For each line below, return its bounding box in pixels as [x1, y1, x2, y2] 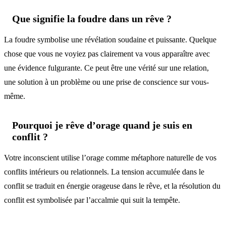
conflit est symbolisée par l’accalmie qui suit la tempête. [4, 195, 180, 204]
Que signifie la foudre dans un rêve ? [12, 13, 172, 25]
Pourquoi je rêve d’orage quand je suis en [12, 119, 192, 131]
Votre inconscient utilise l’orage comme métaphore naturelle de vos [4, 153, 216, 162]
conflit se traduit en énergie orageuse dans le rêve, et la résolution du [4, 181, 220, 190]
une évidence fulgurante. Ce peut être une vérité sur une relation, [4, 63, 209, 72]
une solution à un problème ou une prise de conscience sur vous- [4, 77, 209, 86]
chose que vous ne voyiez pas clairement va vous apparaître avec [4, 49, 210, 58]
